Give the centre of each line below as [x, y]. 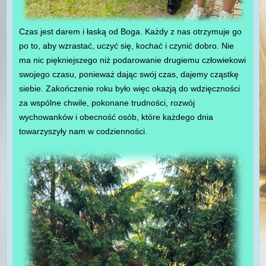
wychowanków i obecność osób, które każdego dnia [116, 117]
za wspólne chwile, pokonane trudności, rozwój [107, 103]
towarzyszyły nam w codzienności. [83, 132]
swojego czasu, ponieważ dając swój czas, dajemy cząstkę [129, 75]
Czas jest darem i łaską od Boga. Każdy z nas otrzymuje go [130, 32]
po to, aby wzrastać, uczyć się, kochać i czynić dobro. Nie [126, 46]
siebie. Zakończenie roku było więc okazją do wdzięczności [129, 89]
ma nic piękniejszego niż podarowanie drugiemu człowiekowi [132, 60]
